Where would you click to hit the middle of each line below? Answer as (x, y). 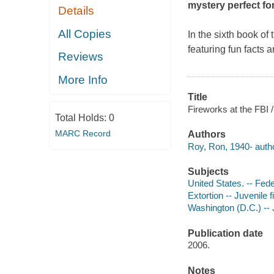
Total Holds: (82, 118)
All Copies (85, 34)
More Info (83, 80)
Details (76, 11)
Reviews (81, 57)
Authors (206, 135)
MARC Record (83, 134)
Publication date (225, 233)
